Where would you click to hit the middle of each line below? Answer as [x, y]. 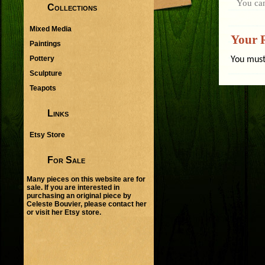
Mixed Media [51, 29]
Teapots [43, 88]
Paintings [45, 43]
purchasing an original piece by [79, 196]
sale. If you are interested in [73, 188]
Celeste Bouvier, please [67, 204]
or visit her [46, 213]
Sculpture [46, 73]
